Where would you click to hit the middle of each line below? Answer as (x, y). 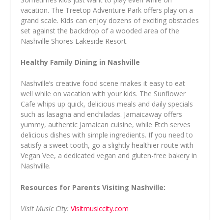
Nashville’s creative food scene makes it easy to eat (103, 83)
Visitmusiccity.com (100, 209)
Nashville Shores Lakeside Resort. (74, 41)
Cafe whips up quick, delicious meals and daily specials (107, 104)
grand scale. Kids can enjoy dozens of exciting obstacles (110, 20)
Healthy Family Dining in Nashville (81, 62)
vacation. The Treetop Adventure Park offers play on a (107, 10)
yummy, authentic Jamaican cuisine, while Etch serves (106, 125)
